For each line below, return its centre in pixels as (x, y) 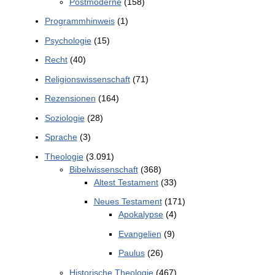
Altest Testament (126, 182)
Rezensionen (70, 99)
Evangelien (140, 234)
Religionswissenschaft (87, 79)
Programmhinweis (79, 21)
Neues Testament (128, 202)
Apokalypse (141, 215)
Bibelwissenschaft (103, 169)
